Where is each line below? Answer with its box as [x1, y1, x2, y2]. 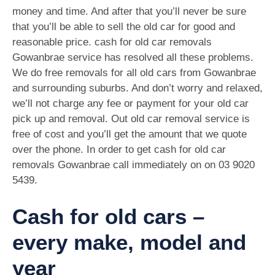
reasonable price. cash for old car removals [12, 36, 212, 48]
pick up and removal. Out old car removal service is [12, 113, 250, 125]
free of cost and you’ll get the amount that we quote [12, 128, 247, 141]
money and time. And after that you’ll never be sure [12, 6, 246, 18]
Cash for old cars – [12, 204, 204, 228]
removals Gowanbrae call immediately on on [12, 159, 219, 171]
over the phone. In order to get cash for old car [12, 144, 226, 156]
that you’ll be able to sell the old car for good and [12, 21, 235, 33]
